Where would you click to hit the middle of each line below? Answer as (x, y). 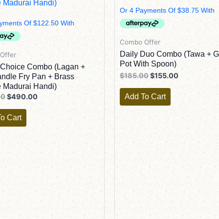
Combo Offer (140, 42)
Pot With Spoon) (148, 64)
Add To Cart (145, 96)
